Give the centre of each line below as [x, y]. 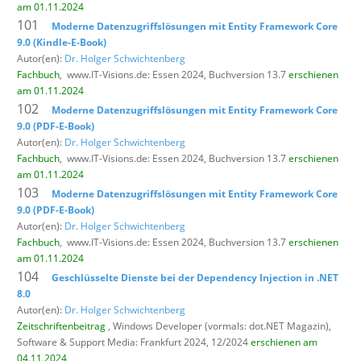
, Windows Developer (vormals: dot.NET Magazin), [218, 326]
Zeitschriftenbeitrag [61, 326]
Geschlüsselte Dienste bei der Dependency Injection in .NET [195, 277]
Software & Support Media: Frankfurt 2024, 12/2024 [134, 342]
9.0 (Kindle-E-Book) [62, 42]
